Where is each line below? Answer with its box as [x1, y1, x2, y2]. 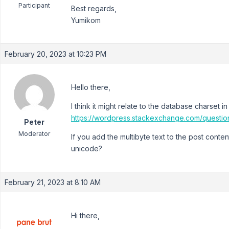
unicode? [71, 144, 102, 153]
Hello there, [71, 83, 110, 91]
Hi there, [71, 211, 100, 220]
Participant [18, 2, 50, 9]
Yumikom [71, 16, 101, 25]
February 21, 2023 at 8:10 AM [5, 178, 101, 187]
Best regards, [71, 4, 117, 13]
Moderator [18, 130, 50, 138]
